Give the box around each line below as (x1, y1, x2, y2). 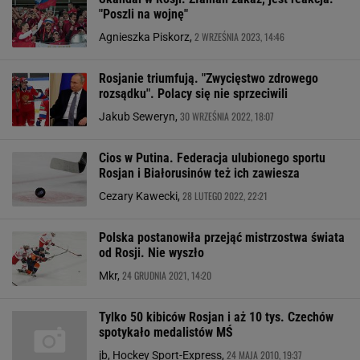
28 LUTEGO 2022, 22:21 (182, 189, 268, 202)
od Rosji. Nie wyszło (99, 245, 204, 260)
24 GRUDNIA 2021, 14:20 (122, 268, 211, 282)
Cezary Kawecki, (99, 190, 182, 202)
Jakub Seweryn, (99, 110, 180, 123)
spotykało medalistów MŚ (99, 325, 233, 340)
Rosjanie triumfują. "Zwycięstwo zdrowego (99, 71, 318, 86)
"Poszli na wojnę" (99, 6, 188, 22)
